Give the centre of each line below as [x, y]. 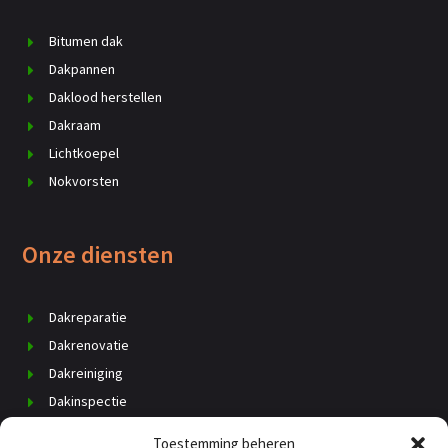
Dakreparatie [88, 316]
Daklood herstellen [106, 96]
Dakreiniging [86, 372]
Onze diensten [98, 254]
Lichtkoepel [84, 152]
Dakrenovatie [89, 344]
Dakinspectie [88, 400]
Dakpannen [82, 68]
